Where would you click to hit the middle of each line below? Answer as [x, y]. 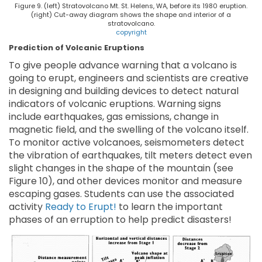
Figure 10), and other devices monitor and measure [125, 181]
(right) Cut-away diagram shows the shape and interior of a [131, 15]
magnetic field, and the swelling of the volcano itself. [129, 130]
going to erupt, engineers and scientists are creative [129, 78]
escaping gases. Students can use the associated [121, 194]
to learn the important [170, 207]
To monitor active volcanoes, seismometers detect [127, 143]
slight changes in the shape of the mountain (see [121, 168]
